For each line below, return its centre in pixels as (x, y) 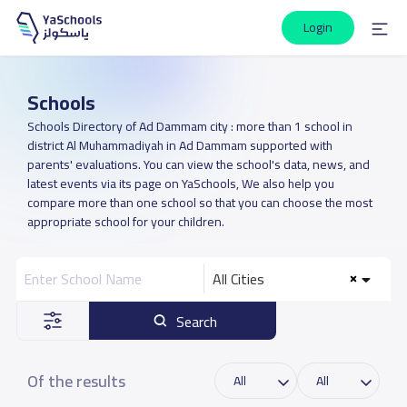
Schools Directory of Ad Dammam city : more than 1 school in (189, 126)
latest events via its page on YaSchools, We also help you (180, 184)
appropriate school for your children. (125, 222)
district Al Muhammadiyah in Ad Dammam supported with (179, 145)
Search (197, 322)
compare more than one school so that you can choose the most (199, 203)
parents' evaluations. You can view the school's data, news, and (198, 164)
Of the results (76, 381)
